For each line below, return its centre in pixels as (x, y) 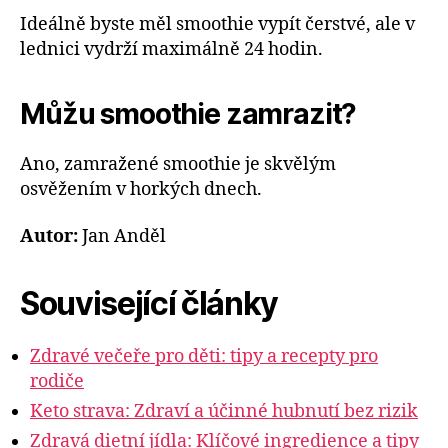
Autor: (49, 237)
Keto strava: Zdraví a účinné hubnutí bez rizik (224, 412)
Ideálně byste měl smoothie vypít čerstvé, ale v (217, 24)
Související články (149, 304)
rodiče (57, 382)
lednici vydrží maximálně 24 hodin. (171, 49)
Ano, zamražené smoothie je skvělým (178, 164)
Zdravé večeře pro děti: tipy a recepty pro (204, 357)
